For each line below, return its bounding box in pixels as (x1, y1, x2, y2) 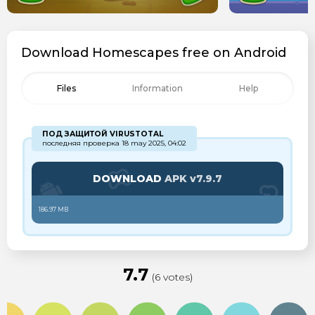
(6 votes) (151, 270, 193, 283)
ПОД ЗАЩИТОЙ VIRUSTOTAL (42, 129, 163, 139)
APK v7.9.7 (165, 172, 222, 185)
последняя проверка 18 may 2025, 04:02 (42, 138, 186, 148)
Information (131, 82, 183, 94)
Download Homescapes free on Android (21, 44, 286, 60)
